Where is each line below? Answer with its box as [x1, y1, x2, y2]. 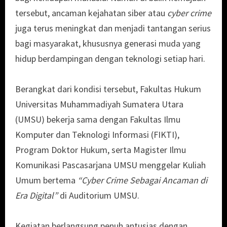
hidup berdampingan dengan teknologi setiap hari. [15, 53, 205, 65]
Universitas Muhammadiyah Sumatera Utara [15, 98, 183, 110]
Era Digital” [15, 190, 58, 202]
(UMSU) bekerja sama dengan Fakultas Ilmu [15, 113, 180, 126]
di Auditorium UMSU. [58, 190, 139, 202]
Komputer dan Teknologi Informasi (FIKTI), [15, 129, 179, 141]
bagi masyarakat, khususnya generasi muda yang [15, 37, 201, 50]
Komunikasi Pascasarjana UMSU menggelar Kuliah [15, 159, 206, 171]
